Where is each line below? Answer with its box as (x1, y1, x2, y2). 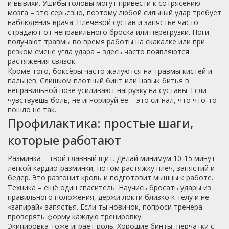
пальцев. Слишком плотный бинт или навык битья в (8, 76, 189, 85)
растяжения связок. (8, 56, 77, 66)
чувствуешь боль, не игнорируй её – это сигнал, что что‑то (8, 95, 217, 105)
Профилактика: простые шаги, (8, 114, 193, 131)
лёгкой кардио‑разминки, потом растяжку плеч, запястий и (8, 163, 215, 173)
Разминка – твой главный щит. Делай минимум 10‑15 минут (8, 153, 215, 163)
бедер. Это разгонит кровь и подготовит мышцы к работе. (8, 173, 213, 182)
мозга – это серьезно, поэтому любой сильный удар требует (8, 8, 221, 17)
